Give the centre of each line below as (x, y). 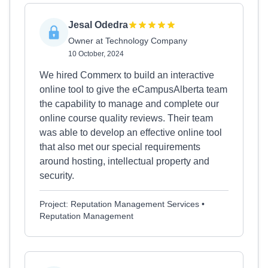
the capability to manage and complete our (129, 104)
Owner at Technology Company (128, 41)
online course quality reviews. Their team (126, 118)
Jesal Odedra (98, 25)
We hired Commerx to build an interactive (127, 75)
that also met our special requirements (120, 147)
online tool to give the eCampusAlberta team (133, 89)
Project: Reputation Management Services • (122, 204)
